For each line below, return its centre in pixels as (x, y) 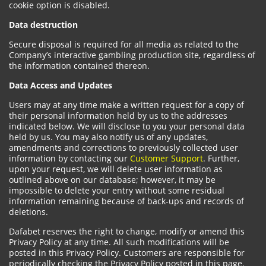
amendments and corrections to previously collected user (123, 148)
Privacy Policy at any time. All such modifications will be (119, 242)
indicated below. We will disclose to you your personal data (127, 126)
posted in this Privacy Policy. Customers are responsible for (127, 253)
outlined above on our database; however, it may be (112, 180)
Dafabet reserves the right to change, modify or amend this (127, 231)
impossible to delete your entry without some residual (117, 190)
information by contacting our (69, 158)
